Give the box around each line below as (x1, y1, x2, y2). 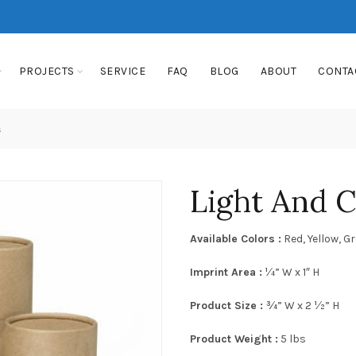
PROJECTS (18, 64, 75, 78)
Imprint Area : (190, 265, 262, 279)
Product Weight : (190, 332, 278, 346)
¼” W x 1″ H (262, 265, 319, 279)
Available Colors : (190, 232, 281, 246)
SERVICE (99, 64, 146, 78)
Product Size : (190, 299, 266, 312)
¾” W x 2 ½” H (266, 299, 339, 312)
